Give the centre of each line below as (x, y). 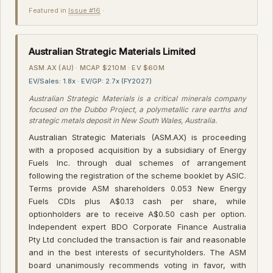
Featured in (48, 10)
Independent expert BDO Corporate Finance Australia (137, 226)
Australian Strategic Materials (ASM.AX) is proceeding (137, 137)
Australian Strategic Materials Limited (112, 51)
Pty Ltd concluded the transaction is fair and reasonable (137, 239)
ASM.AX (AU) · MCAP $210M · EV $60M (97, 67)
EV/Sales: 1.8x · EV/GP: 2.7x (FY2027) (90, 81)
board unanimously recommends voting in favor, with (137, 265)
